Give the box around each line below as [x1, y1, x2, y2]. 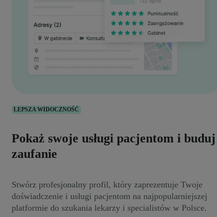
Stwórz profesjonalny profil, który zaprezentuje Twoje [12, 179, 202, 189]
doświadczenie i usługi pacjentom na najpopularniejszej [12, 191, 207, 201]
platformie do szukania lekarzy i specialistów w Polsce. [12, 202, 207, 213]
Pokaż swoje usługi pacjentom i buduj [12, 131, 216, 146]
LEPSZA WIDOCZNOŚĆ [14, 106, 79, 113]
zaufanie [12, 147, 57, 161]
